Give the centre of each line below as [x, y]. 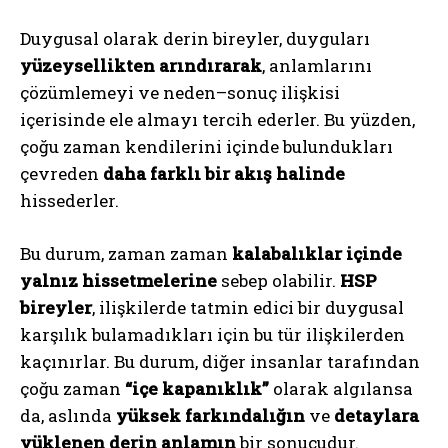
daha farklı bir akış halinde [224, 173]
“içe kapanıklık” [197, 388]
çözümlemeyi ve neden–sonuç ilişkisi [180, 92]
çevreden [61, 173]
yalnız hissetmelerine [118, 280]
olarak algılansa [341, 388]
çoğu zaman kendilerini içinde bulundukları [206, 146]
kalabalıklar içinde [317, 253]
